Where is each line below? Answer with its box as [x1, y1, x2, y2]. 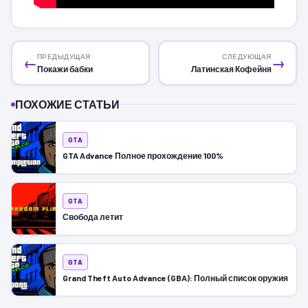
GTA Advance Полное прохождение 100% [63, 150, 223, 160]
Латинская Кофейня [190, 64, 272, 74]
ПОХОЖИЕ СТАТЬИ [15, 97, 120, 111]
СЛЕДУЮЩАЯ [222, 52, 272, 61]
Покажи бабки [36, 64, 93, 74]
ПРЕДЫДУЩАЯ [36, 52, 91, 61]
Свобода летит [63, 211, 123, 221]
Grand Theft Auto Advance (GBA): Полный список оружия [63, 272, 288, 283]
